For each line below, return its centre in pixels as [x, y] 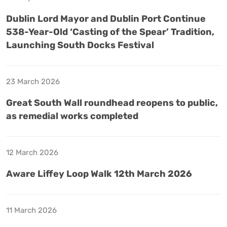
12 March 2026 [32, 152]
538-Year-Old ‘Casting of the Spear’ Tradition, [110, 32]
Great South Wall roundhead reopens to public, [112, 103]
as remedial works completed [72, 116]
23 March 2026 [33, 81]
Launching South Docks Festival [80, 45]
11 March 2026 [31, 210]
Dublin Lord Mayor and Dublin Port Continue [106, 18]
